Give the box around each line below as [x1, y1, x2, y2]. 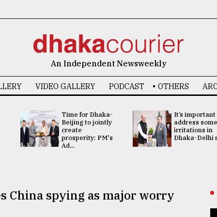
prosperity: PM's [61, 134, 113, 142]
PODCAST [108, 81, 144, 91]
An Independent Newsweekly [50, 59, 167, 68]
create [61, 126, 82, 134]
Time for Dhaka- [61, 110, 113, 119]
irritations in [174, 126, 213, 134]
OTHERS [157, 81, 189, 91]
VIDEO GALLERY [35, 81, 95, 91]
